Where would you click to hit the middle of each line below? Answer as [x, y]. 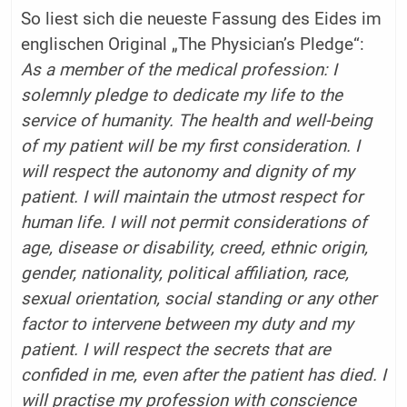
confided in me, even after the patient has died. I [203, 375]
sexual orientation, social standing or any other [198, 298]
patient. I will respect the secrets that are [175, 349]
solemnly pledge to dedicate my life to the [181, 95]
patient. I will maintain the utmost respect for [191, 197]
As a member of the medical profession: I [179, 69]
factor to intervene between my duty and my [187, 324]
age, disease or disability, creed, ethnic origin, [194, 248]
